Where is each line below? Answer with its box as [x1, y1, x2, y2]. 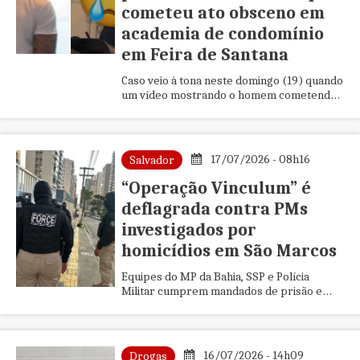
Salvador [129, 153, 174, 167]
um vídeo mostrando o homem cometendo [121, 88, 337, 102]
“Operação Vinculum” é [121, 178, 311, 198]
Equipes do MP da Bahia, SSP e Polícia [121, 269, 309, 284]
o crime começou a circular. [121, 102, 261, 117]
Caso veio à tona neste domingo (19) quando [121, 73, 343, 88]
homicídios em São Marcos [121, 240, 337, 261]
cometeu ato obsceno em [121, 2, 325, 23]
